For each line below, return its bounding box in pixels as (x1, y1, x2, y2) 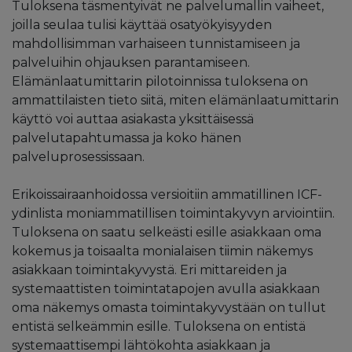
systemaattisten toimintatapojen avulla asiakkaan (12, 280, 320, 296)
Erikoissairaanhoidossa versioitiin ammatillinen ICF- (12, 186, 322, 202)
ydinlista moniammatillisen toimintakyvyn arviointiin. (12, 205, 335, 221)
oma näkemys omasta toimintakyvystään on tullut (12, 299, 326, 315)
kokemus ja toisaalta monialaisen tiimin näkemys (12, 243, 313, 258)
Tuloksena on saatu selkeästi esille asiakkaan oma (12, 224, 321, 240)
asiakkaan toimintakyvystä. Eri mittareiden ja (12, 262, 287, 277)
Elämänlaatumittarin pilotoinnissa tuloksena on (12, 73, 308, 89)
